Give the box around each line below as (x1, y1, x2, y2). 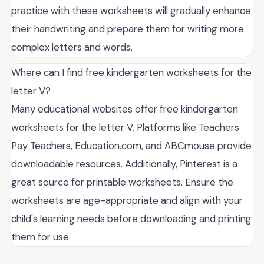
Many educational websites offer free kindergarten (11, 102, 238, 115)
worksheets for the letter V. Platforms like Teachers (11, 120, 239, 134)
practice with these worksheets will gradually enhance (11, 4, 251, 17)
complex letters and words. (11, 40, 133, 54)
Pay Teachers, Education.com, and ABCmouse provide (11, 138, 252, 152)
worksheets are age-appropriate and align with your (11, 193, 243, 207)
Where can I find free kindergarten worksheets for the (11, 65, 252, 79)
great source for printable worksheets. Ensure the (11, 175, 233, 189)
